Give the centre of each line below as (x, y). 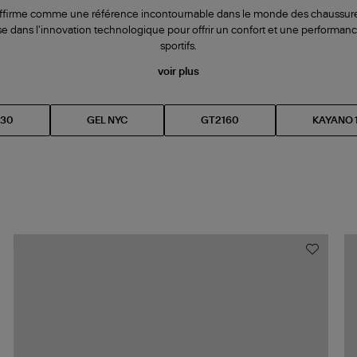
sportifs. (178, 47)
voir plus (178, 73)
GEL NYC (107, 121)
